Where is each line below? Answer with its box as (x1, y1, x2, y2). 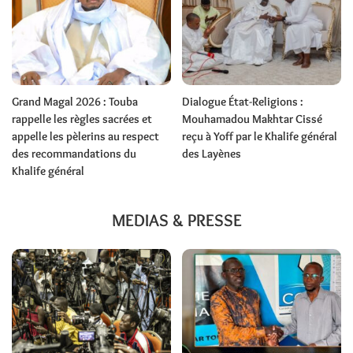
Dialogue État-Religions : (182, 95, 303, 110)
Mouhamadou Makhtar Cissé (182, 112, 322, 127)
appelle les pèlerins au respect (12, 129, 159, 144)
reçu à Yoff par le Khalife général (182, 129, 337, 144)
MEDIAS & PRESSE (111, 210, 242, 232)
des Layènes (182, 147, 241, 162)
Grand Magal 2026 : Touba (12, 95, 138, 110)
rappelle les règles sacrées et (12, 112, 152, 127)
